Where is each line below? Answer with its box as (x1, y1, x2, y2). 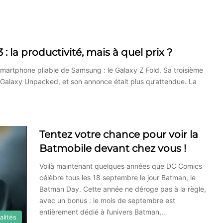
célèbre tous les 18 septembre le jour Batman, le (39, 173, 196, 182)
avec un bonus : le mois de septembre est (39, 196, 175, 205)
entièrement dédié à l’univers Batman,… (39, 207, 167, 216)
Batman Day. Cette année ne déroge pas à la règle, (39, 184, 206, 193)
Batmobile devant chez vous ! (39, 142, 186, 154)
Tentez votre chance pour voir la (39, 128, 198, 140)
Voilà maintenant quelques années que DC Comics (39, 161, 202, 170)
